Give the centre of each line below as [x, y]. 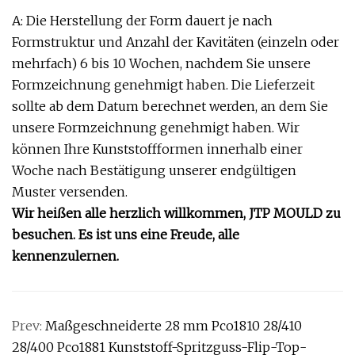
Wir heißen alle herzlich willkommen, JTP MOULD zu [176, 214]
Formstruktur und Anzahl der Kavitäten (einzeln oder [176, 42]
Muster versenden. [70, 192]
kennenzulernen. [65, 256]
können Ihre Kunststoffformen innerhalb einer [157, 149]
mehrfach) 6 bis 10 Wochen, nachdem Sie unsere [161, 64]
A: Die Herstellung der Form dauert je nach [142, 21]
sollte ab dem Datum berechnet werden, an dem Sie [170, 107]
